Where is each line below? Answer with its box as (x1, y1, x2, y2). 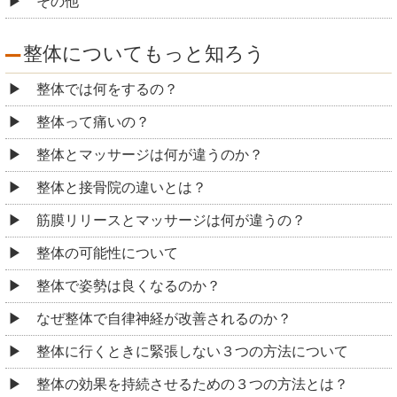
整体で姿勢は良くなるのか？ (36, 277, 221, 293)
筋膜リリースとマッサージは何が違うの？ (36, 212, 306, 228)
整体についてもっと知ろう (23, 42, 265, 65)
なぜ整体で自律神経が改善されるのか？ (36, 310, 292, 326)
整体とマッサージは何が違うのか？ (36, 146, 263, 162)
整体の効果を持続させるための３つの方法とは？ (36, 376, 348, 392)
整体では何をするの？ (36, 81, 178, 97)
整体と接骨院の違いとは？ (36, 179, 206, 195)
